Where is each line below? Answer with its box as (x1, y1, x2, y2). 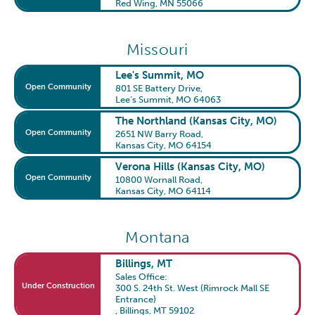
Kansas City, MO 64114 (115, 184, 212, 196)
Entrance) (115, 292, 157, 304)
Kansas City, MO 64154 (115, 139, 212, 151)
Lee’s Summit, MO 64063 (115, 94, 221, 105)
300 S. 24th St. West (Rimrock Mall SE (115, 281, 270, 293)
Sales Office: (115, 270, 170, 282)
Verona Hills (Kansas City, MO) (115, 160, 266, 173)
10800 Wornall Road (115, 173, 201, 185)
